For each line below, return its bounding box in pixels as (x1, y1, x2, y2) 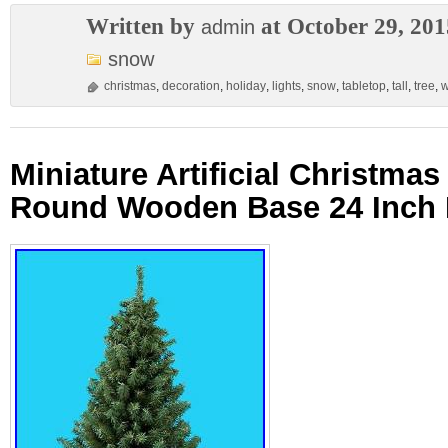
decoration (162, 79, 220, 93)
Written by (86, 13, 201, 39)
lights (272, 79, 301, 93)
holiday (226, 79, 266, 93)
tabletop (342, 79, 386, 93)
